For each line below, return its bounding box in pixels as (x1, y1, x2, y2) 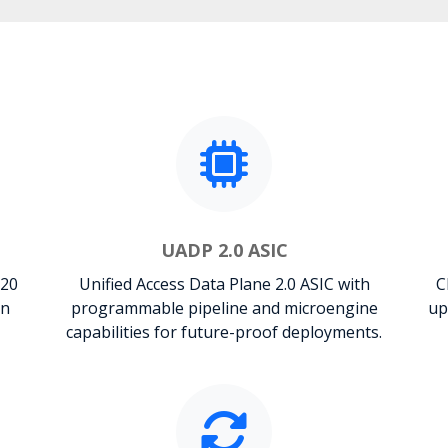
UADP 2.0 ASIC (160, 237, 288, 262)
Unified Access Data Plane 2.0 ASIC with (78, 272, 370, 295)
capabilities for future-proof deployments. (66, 320, 382, 343)
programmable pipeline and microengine (70, 296, 378, 319)
